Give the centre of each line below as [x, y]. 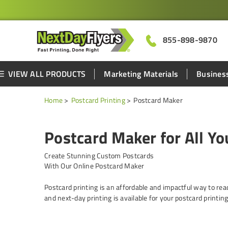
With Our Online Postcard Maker [94, 166]
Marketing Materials [141, 74]
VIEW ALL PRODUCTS [47, 74]
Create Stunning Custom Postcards [99, 155]
